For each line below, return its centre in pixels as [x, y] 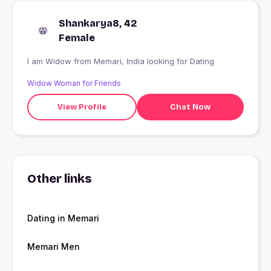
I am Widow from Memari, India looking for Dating [154, 61]
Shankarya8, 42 [98, 24]
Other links [60, 179]
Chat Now [190, 107]
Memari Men [54, 247]
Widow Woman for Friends [74, 83]
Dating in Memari [63, 218]
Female [77, 38]
